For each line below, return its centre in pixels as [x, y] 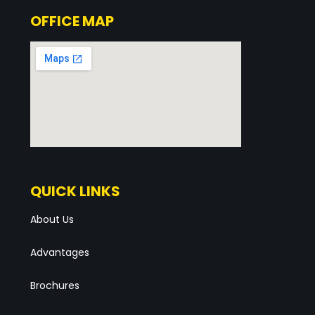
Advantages [59, 252]
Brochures [54, 285]
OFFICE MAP [72, 21]
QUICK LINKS [75, 191]
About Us [52, 219]
